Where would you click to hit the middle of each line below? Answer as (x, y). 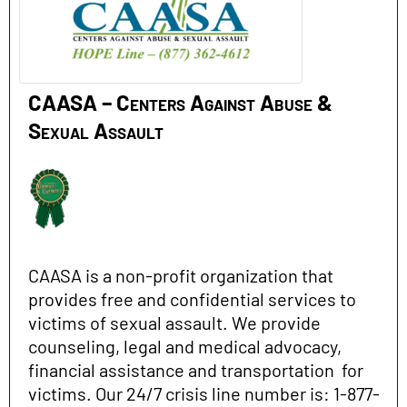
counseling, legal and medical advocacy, (185, 346)
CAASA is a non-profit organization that (181, 275)
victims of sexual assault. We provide (174, 322)
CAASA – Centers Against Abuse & (180, 103)
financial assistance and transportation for (196, 369)
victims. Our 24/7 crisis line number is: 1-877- (204, 393)
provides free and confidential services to (192, 298)
